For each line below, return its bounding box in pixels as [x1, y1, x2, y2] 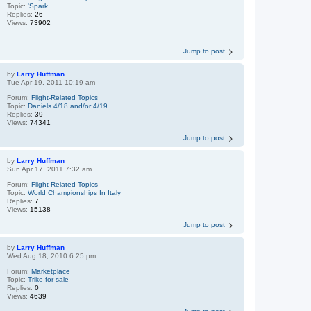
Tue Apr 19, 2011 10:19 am [7, 78, 96, 86]
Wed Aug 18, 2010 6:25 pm [7, 251, 96, 260]
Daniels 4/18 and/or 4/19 [28, 101, 108, 110]
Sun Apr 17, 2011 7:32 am [7, 165, 92, 173]
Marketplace [31, 267, 71, 275]
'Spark [28, 2, 49, 10]
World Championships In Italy [28, 188, 121, 196]
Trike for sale [28, 275, 69, 283]
